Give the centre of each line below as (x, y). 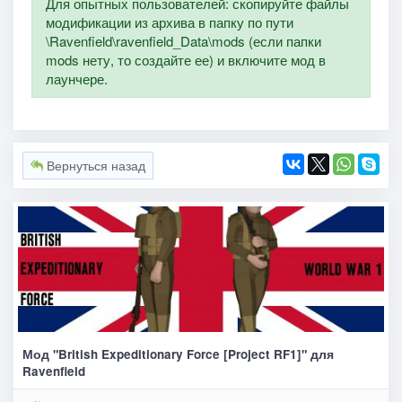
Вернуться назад (94, 166)
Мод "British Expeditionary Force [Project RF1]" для (178, 354)
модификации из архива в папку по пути (169, 22)
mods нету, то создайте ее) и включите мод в (185, 59)
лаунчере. (76, 78)
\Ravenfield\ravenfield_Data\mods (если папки (183, 40)
